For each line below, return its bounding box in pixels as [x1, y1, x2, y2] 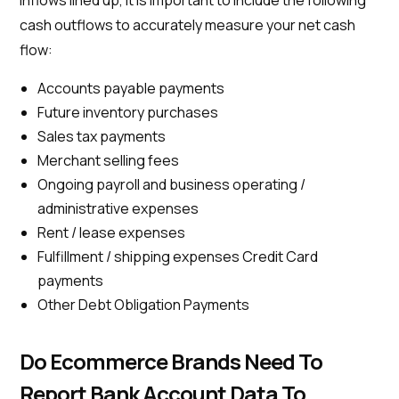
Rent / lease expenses [37, 223, 189, 242]
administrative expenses [37, 199, 199, 218]
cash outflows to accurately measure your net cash [20, 15, 356, 35]
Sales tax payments [37, 126, 167, 146]
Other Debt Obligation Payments [37, 295, 250, 314]
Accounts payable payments [37, 78, 225, 98]
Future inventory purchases [37, 102, 222, 122]
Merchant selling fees [37, 151, 180, 170]
